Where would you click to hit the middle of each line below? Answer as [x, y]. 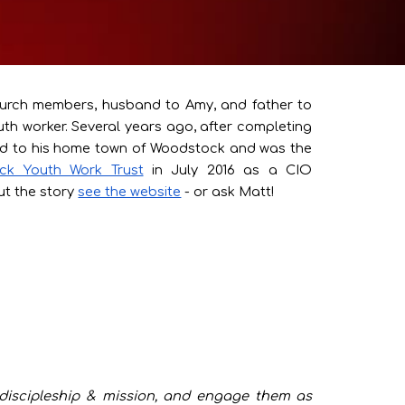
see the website [130, 192]
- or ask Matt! [230, 192]
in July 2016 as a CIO [228, 170]
